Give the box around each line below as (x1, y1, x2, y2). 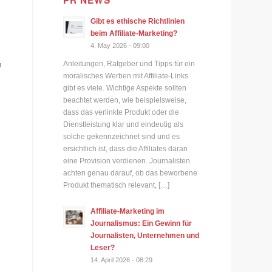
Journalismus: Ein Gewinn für (90, 219, 192, 228)
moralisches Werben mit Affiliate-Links (63, 72, 189, 81)
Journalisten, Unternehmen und (90, 231, 200, 240)
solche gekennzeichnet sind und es (63, 132, 180, 141)
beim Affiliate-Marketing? (90, 29, 178, 38)
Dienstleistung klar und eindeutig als (63, 120, 184, 129)
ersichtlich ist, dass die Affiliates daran (63, 144, 188, 154)
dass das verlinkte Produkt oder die (63, 108, 180, 117)
